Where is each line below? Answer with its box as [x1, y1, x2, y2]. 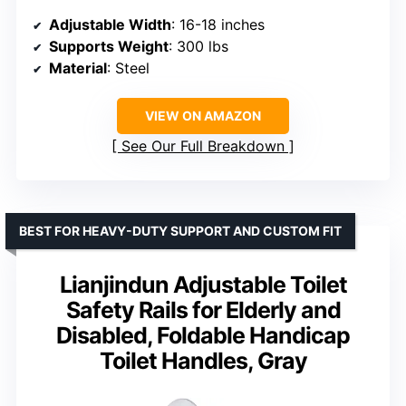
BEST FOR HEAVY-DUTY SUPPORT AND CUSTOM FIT [19, 222, 342, 238]
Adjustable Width [49, 14, 171, 34]
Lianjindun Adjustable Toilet [59, 270, 347, 298]
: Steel [107, 58, 150, 77]
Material [49, 58, 107, 77]
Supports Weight [49, 36, 169, 55]
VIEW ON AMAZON [145, 107, 261, 123]
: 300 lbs [169, 36, 228, 55]
